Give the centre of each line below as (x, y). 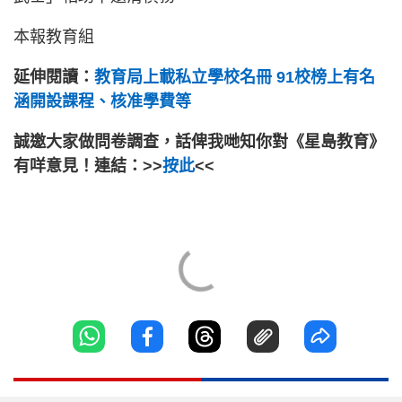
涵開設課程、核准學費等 (102, 102)
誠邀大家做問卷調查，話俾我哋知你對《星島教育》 (199, 142)
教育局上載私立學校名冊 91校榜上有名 (235, 78)
